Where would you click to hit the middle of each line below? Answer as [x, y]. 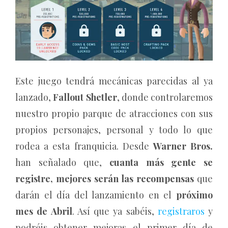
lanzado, [34, 97]
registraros [181, 211]
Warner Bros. [183, 146]
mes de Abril [44, 211]
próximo [194, 195]
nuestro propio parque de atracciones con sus [114, 113]
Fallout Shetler [85, 97]
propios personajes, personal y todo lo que [114, 130]
